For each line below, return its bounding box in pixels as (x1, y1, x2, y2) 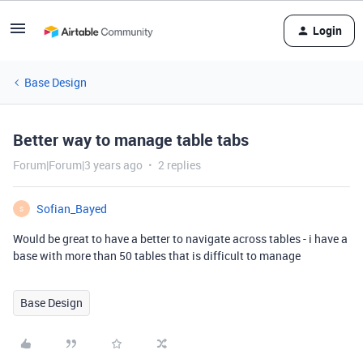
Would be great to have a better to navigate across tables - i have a (13, 231, 348, 246)
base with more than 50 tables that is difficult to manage (13, 248, 301, 263)
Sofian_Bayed (36, 201, 107, 216)
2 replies (158, 157, 201, 173)
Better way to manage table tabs (13, 129, 249, 151)
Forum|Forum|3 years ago (13, 157, 143, 173)
